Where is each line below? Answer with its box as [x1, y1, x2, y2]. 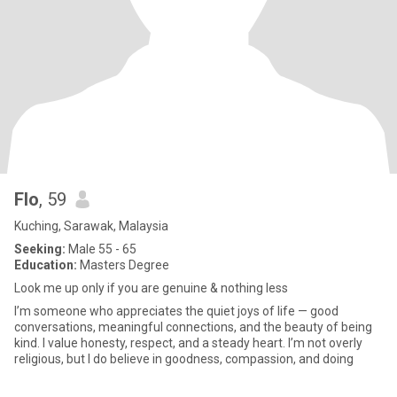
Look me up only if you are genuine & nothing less [14, 281, 288, 295]
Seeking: [14, 242, 66, 256]
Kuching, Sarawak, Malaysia [14, 219, 168, 233]
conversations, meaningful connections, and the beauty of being [14, 320, 372, 334]
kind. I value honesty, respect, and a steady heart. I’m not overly [14, 336, 362, 350]
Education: [14, 258, 77, 272]
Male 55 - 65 [66, 242, 136, 256]
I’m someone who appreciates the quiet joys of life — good [14, 304, 339, 318]
